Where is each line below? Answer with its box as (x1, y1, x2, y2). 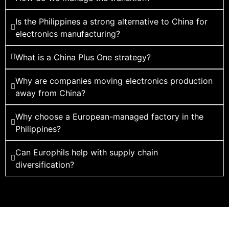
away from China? (15, 87, 85, 98)
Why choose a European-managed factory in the (15, 111, 203, 122)
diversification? (15, 159, 74, 170)
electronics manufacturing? (15, 28, 120, 39)
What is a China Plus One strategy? (15, 52, 151, 62)
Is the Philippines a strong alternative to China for (15, 16, 208, 27)
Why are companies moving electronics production (15, 75, 213, 86)
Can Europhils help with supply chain (15, 147, 158, 157)
